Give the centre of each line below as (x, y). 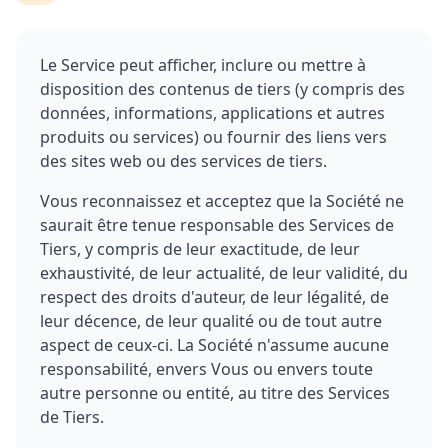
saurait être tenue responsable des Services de (217, 225)
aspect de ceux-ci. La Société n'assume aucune (214, 345)
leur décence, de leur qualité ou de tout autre (211, 321)
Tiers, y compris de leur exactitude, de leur (200, 249)
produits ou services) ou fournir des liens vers (213, 137)
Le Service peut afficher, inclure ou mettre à (203, 65)
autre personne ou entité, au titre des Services (215, 393)
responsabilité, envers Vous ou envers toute (206, 369)
